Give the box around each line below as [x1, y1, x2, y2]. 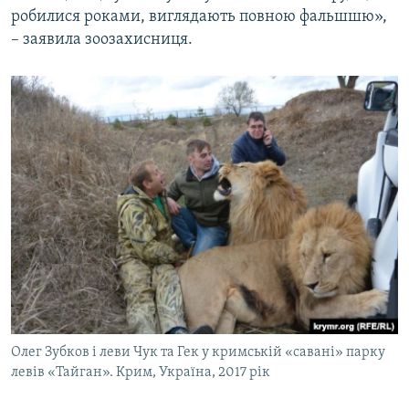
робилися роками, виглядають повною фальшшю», [11, 8, 387, 26]
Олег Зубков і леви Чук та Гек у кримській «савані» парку [11, 345, 385, 361]
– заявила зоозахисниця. [11, 31, 193, 49]
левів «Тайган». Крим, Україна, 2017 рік [11, 365, 270, 381]
